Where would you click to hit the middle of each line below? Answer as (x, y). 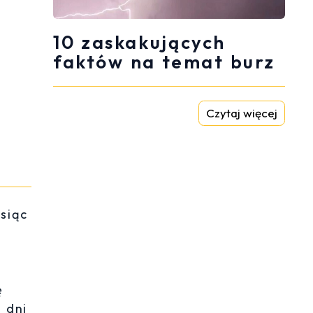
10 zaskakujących (139, 43)
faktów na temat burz (164, 62)
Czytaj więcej (242, 113)
